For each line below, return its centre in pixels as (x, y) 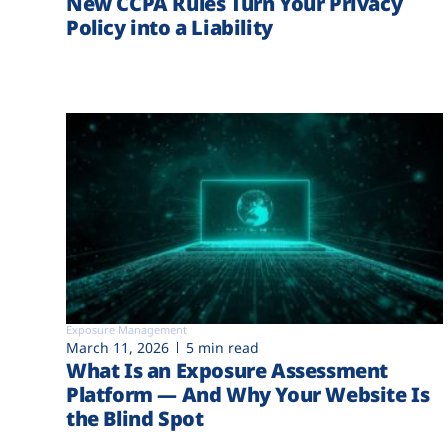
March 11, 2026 (117, 348)
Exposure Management (126, 330)
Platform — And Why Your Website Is (248, 395)
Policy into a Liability (169, 27)
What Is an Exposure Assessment (227, 371)
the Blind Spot (135, 419)
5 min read (222, 348)
